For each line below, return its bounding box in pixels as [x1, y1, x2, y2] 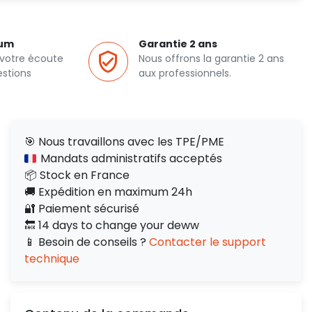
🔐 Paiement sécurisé [24, 201, 139, 217]
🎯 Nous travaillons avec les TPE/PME [24, 134, 224, 150]
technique [24, 251, 79, 267]
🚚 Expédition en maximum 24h [24, 184, 192, 200]
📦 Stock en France [24, 167, 130, 183]
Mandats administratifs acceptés [38, 150, 222, 166]
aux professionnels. [139, 66, 231, 80]
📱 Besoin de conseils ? [24, 234, 149, 250]
